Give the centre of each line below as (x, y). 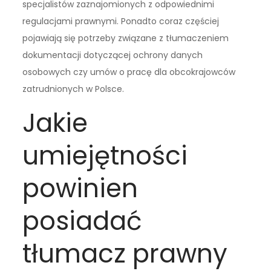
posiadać (83, 221)
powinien (80, 189)
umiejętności (105, 156)
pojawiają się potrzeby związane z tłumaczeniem (126, 38)
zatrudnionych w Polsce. (73, 89)
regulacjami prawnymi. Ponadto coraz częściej (121, 21)
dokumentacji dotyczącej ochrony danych (113, 55)
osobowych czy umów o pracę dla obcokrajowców (129, 72)
